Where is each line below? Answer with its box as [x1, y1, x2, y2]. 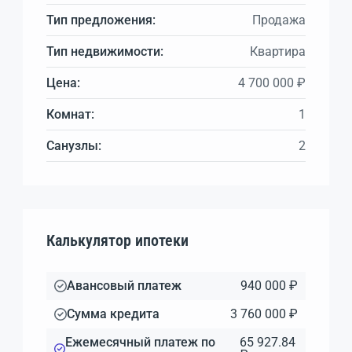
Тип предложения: [46, 12, 156, 27]
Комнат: [46, 106, 94, 122]
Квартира [250, 43, 306, 59]
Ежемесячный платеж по [64, 334, 215, 350]
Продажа [252, 12, 306, 27]
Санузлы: [46, 137, 101, 153]
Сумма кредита [67, 306, 159, 321]
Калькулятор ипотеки [46, 230, 189, 250]
